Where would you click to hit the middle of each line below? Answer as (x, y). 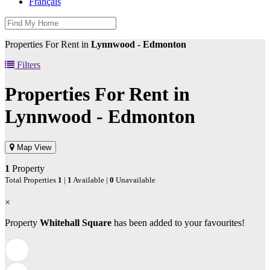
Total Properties (31, 180)
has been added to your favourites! (178, 222)
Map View (33, 147)
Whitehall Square (76, 222)
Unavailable (135, 180)
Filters (27, 65)
